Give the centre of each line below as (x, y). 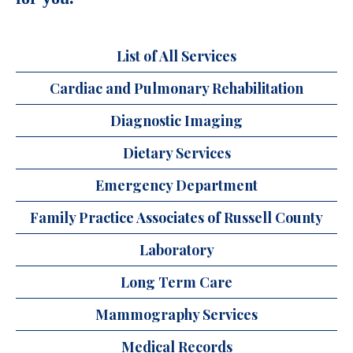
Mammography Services (176, 314)
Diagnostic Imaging (176, 120)
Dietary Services (176, 152)
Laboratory (176, 249)
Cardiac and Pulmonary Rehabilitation (176, 88)
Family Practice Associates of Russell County (176, 217)
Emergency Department (176, 185)
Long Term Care (176, 282)
